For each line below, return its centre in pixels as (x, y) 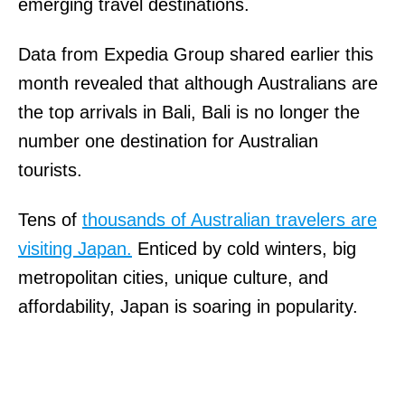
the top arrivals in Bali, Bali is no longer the (189, 112)
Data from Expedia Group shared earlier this (196, 54)
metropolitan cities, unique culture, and (173, 277)
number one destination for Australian (168, 141)
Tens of (50, 219)
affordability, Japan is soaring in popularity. (191, 306)
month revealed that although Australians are (198, 83)
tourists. (50, 170)
